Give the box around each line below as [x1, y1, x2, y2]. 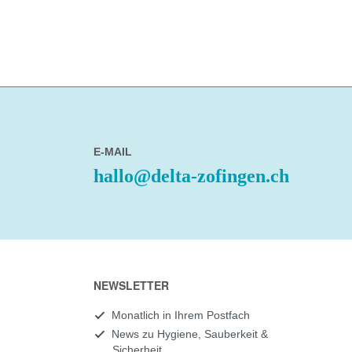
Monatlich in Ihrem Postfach [111, 309, 250, 321]
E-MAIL [93, 145, 132, 159]
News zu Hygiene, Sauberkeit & [111, 328, 268, 340]
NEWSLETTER [93, 277, 169, 293]
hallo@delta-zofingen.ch [93, 166, 289, 187]
